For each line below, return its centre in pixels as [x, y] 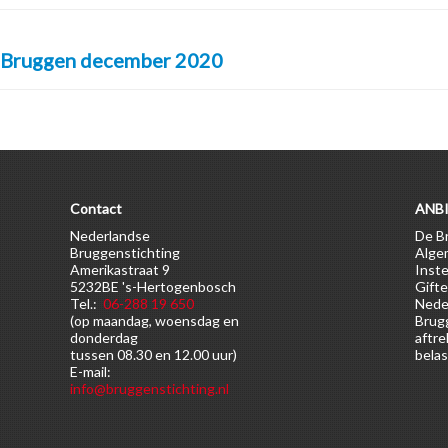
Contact [96, 208]
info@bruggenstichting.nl [149, 388]
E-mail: [90, 371]
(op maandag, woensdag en [154, 320]
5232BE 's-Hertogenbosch [153, 286]
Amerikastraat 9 [120, 269]
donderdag [104, 337]
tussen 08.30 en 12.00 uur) [153, 354]
